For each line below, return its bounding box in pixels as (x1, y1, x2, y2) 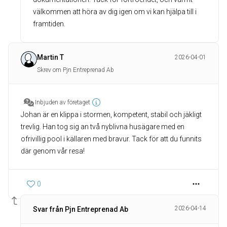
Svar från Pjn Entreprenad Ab (33, 205, 128, 213)
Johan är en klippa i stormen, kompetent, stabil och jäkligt (21, 110, 202, 119)
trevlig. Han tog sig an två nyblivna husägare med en (21, 123, 184, 131)
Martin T (37, 53, 64, 61)
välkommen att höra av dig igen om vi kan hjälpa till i (33, 8, 197, 16)
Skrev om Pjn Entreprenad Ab (37, 66, 114, 73)
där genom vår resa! (21, 147, 85, 155)
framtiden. (33, 20, 65, 28)
